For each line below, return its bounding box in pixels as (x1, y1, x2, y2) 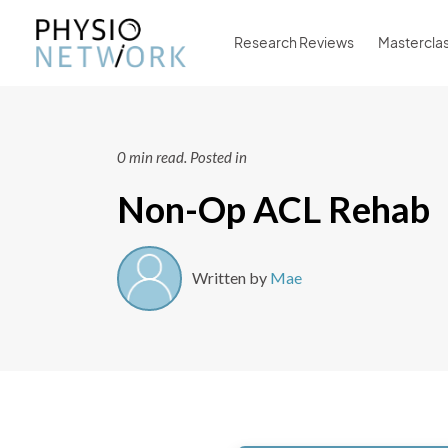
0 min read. (117, 147, 187, 166)
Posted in (190, 147, 247, 166)
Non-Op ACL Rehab (117, 186, 430, 231)
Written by (192, 268, 270, 288)
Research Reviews (234, 34, 354, 51)
